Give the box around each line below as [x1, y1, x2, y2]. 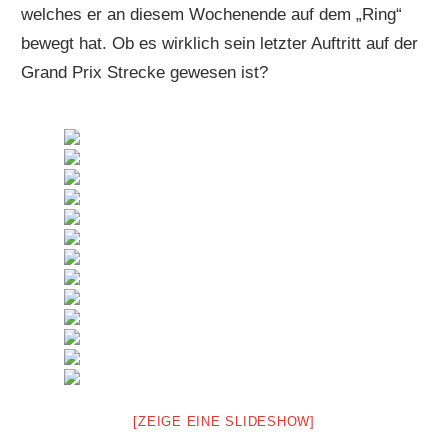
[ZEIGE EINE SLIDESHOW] [133, 414, 315, 430]
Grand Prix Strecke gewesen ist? [21, 63, 269, 83]
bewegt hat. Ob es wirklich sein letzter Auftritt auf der [21, 34, 419, 54]
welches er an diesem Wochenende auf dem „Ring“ [21, 5, 403, 25]
